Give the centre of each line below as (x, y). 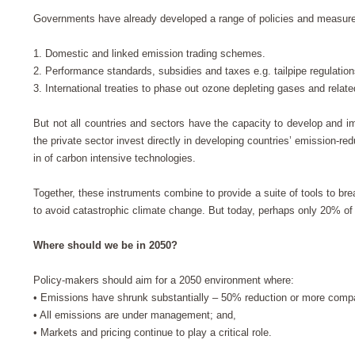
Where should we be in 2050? (109, 246)
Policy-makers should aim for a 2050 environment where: (164, 281)
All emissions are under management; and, (138, 315)
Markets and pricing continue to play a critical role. (156, 333)
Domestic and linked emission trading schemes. (157, 54)
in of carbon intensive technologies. (116, 158)
